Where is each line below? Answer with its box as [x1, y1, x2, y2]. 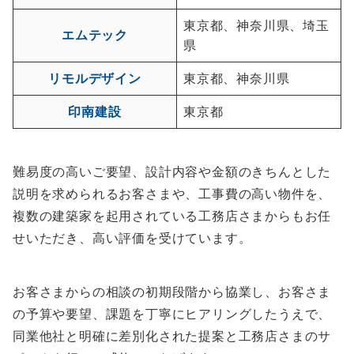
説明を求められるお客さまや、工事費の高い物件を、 [13, 185, 332, 201]
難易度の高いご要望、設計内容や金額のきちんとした [13, 163, 332, 179]
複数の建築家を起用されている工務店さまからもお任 [13, 207, 332, 224]
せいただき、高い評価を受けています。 [13, 229, 252, 246]
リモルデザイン [48, 70, 141, 86]
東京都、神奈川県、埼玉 [183, 17, 330, 33]
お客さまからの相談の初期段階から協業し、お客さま [13, 283, 332, 299]
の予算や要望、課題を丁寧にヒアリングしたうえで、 [13, 305, 332, 322]
